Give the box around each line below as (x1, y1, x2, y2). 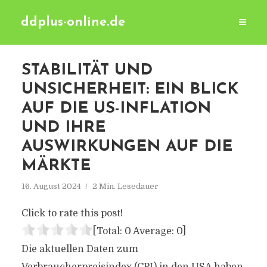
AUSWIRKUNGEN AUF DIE (21, 139, 232, 155)
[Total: (92, 226, 125, 237)
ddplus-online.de (21, 16, 125, 29)
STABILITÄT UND (21, 63, 153, 79)
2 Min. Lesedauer (92, 182, 159, 191)
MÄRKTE (21, 158, 91, 174)
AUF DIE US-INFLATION (21, 101, 211, 117)
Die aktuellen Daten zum (21, 244, 138, 254)
